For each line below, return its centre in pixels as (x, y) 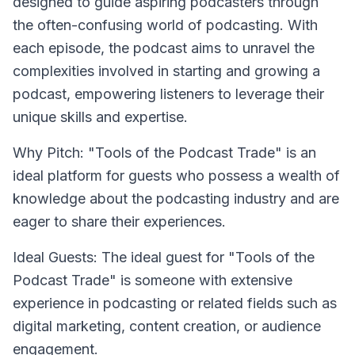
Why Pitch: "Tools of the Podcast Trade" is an (164, 153)
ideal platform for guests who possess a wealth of (176, 176)
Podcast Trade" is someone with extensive (153, 280)
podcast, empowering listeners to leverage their (168, 94)
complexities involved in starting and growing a (166, 71)
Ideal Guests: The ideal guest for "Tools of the (164, 257)
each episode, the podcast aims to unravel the (164, 48)
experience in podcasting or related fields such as (175, 303)
